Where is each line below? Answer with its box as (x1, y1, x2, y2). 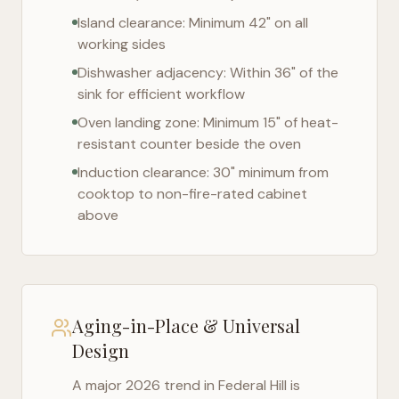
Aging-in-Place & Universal (72, 313, 300, 338)
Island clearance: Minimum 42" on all (77, 13, 308, 32)
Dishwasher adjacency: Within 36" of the (77, 63, 338, 82)
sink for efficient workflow (77, 85, 245, 103)
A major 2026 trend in (72, 376, 218, 395)
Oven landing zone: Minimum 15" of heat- (77, 113, 338, 132)
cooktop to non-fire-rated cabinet (77, 184, 307, 203)
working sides (77, 35, 166, 53)
